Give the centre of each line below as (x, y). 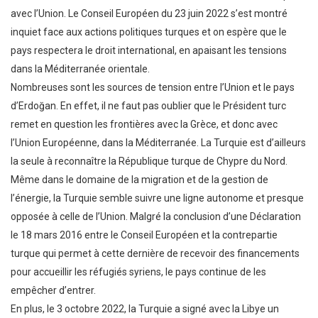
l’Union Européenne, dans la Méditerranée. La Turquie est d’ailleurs (158, 143)
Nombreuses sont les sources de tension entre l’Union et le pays (153, 88)
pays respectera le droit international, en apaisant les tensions (149, 51)
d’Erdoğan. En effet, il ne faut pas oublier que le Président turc (148, 106)
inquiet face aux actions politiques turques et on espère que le (149, 32)
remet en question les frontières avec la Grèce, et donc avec (144, 125)
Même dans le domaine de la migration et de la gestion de (139, 180)
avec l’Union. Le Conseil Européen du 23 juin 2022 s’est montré (149, 14)
